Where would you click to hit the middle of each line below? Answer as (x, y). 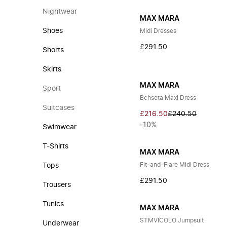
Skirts (52, 69)
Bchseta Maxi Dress (168, 98)
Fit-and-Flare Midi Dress (175, 165)
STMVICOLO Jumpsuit (172, 220)
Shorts (53, 50)
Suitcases (59, 108)
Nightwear (60, 12)
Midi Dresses (158, 31)
